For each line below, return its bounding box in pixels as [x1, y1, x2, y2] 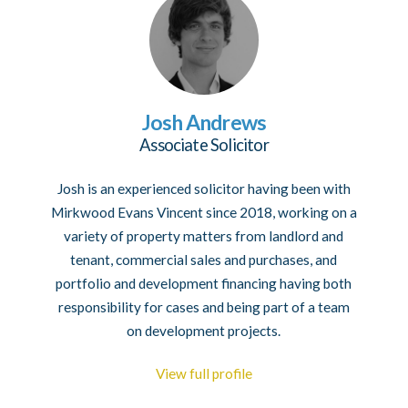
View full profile [155, 364, 252, 382]
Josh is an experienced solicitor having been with [56, 180, 351, 198]
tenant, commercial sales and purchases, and [70, 251, 338, 269]
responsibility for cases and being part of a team [57, 299, 350, 316]
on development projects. [127, 322, 281, 340]
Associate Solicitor [139, 135, 269, 156]
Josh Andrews [141, 109, 267, 136]
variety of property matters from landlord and [64, 228, 344, 245]
